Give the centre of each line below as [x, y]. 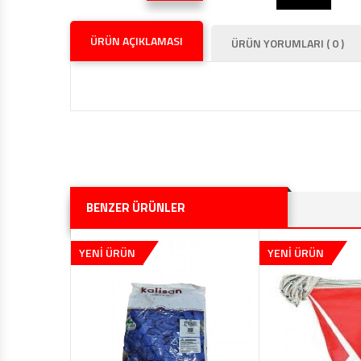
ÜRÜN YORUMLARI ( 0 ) [288, 44]
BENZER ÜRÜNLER [136, 208]
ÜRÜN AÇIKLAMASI [137, 41]
